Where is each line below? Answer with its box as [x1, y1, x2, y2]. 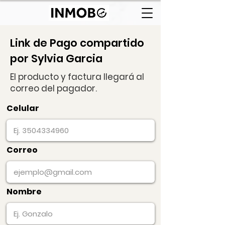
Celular [7, 102, 39, 114]
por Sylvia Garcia [10, 51, 102, 66]
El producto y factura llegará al [10, 71, 144, 83]
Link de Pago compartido [10, 36, 144, 50]
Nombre [7, 186, 42, 197]
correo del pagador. [10, 82, 97, 94]
